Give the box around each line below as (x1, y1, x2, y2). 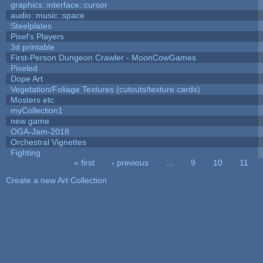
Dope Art (10, 73, 43, 83)
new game (10, 116, 49, 126)
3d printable (10, 42, 55, 52)
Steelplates (10, 21, 52, 31)
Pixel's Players (10, 31, 64, 41)
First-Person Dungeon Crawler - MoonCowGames (10, 52, 196, 62)
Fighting (10, 147, 41, 157)
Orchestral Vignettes (10, 137, 86, 147)
